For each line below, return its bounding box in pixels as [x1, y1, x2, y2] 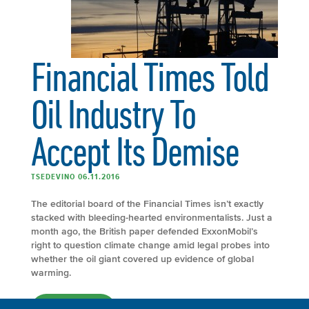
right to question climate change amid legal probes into [31, 239, 270, 250]
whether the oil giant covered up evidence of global [31, 253, 254, 264]
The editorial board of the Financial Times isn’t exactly [31, 198, 263, 209]
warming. [31, 267, 71, 278]
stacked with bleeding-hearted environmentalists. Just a [31, 212, 272, 223]
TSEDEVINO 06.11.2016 [31, 171, 120, 181]
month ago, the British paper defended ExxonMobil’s [31, 226, 258, 237]
